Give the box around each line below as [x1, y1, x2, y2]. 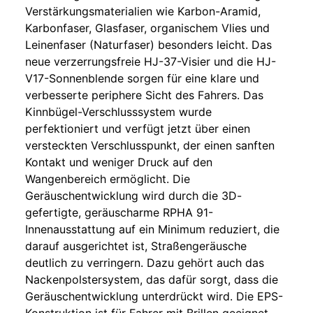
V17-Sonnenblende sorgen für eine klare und [25, 71, 259, 86]
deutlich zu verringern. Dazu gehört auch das [25, 256, 264, 270]
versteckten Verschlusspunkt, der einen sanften [25, 138, 275, 153]
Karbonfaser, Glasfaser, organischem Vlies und [25, 21, 270, 36]
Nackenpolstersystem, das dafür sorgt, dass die [25, 272, 278, 287]
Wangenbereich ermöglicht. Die [25, 172, 190, 187]
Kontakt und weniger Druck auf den [25, 155, 212, 170]
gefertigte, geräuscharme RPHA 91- [25, 205, 213, 220]
